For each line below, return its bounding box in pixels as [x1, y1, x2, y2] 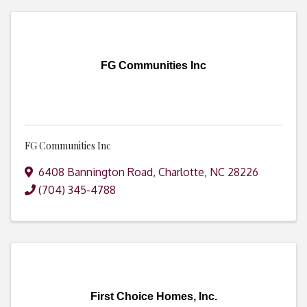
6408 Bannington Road [38, 165, 153, 180]
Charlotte [158, 165, 204, 180]
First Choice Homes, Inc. [90, 291, 217, 303]
